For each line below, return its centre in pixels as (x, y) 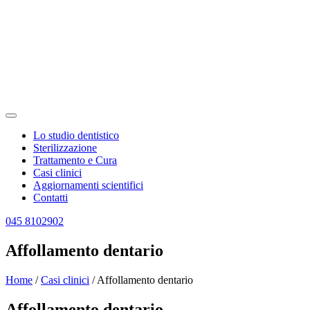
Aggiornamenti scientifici (88, 185)
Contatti (51, 198)
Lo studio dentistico (76, 135)
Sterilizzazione (65, 148)
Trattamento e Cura (75, 160)
